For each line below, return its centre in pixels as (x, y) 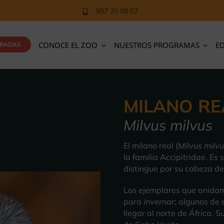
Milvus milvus (168, 125)
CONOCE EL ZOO (68, 45)
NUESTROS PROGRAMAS (156, 45)
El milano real (148, 146)
